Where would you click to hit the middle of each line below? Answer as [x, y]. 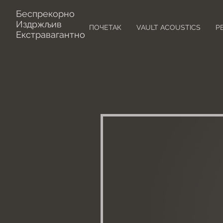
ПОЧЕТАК [105, 27]
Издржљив [39, 24]
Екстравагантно [51, 35]
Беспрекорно [45, 14]
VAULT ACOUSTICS [168, 27]
